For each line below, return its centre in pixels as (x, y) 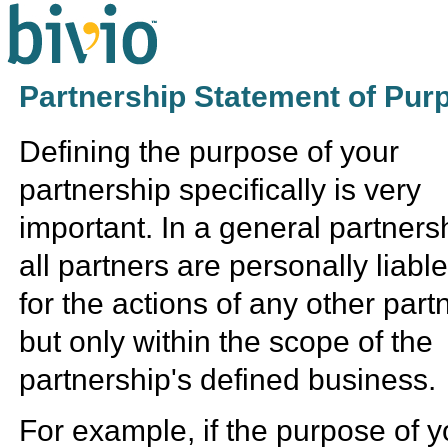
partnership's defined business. (228, 380)
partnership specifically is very (220, 190)
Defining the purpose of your (209, 152)
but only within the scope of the (226, 342)
